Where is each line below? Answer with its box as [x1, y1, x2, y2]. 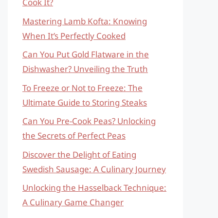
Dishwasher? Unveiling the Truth [22, 63, 148, 74]
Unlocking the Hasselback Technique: [22, 182, 166, 193]
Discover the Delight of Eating [22, 148, 136, 160]
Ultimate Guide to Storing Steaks [22, 96, 147, 108]
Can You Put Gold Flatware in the [22, 49, 149, 60]
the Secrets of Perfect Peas [22, 130, 126, 141]
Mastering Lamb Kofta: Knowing [22, 15, 147, 27]
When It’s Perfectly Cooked [22, 30, 126, 41]
